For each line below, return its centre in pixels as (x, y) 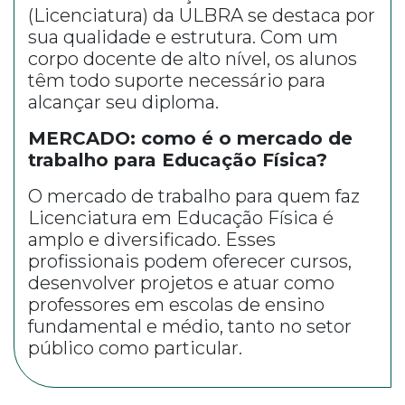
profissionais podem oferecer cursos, (190, 261)
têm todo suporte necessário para (177, 80)
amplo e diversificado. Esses (152, 240)
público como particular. (135, 348)
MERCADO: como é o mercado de (190, 138)
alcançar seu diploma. (123, 102)
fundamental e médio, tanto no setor (190, 326)
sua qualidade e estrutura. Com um (183, 37)
